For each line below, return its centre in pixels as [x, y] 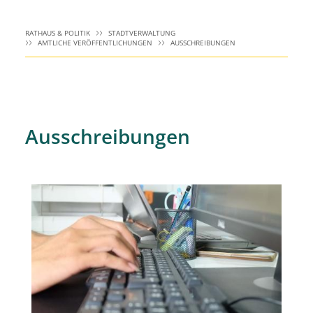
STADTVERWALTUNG [142, 33]
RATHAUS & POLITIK [58, 33]
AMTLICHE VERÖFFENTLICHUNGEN [95, 43]
